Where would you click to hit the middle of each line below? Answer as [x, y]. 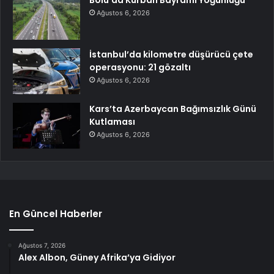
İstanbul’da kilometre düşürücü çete [171, 55]
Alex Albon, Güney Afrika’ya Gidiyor [97, 258]
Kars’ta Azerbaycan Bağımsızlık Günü [173, 109]
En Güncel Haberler [56, 214]
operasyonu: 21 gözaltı [140, 68]
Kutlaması [112, 122]
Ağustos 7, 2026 [42, 246]
